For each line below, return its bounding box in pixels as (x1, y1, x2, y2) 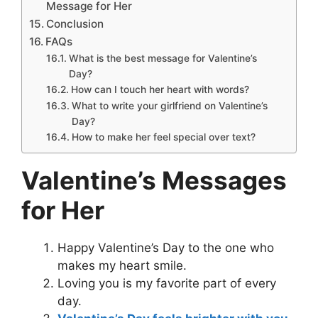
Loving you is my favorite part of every (57, 276, 276, 291)
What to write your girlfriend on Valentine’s (71, 100, 268, 112)
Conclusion (46, 17, 104, 31)
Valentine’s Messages (21, 165, 287, 196)
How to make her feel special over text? (71, 131, 256, 143)
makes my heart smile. (57, 258, 187, 273)
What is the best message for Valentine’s (68, 53, 257, 65)
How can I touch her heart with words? (70, 84, 249, 96)
